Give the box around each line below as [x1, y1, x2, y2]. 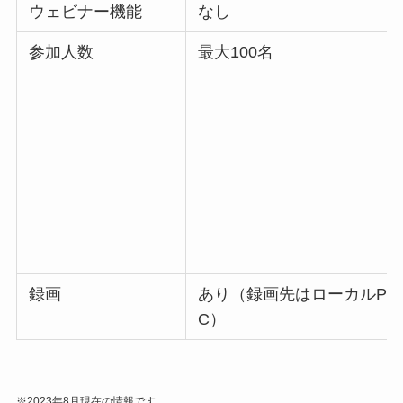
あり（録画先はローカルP [198, 285, 388, 304]
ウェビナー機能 [29, 3, 143, 22]
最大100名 [198, 43, 274, 62]
